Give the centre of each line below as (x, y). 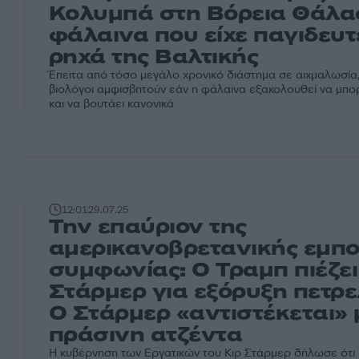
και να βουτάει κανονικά (111, 104)
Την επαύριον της (148, 227)
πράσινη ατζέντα (146, 335)
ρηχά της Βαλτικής (154, 57)
